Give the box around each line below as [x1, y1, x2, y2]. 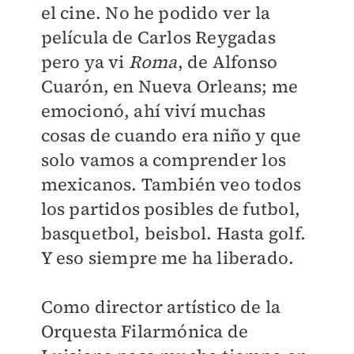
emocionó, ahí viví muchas [40, 99, 266, 122]
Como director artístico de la [40, 295, 281, 318]
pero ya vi [40, 50, 129, 73]
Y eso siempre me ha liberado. [40, 246, 295, 269]
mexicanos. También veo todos [40, 172, 302, 196]
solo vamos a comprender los [40, 148, 286, 171]
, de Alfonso [177, 50, 277, 73]
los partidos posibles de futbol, [40, 197, 300, 220]
